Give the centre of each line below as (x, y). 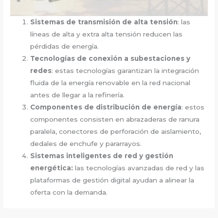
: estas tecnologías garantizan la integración (126, 70)
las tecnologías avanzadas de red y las (139, 168)
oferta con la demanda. (69, 192)
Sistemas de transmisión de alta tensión (104, 22)
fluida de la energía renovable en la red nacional (110, 82)
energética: (52, 168)
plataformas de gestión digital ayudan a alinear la (112, 180)
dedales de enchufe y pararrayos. (86, 143)
